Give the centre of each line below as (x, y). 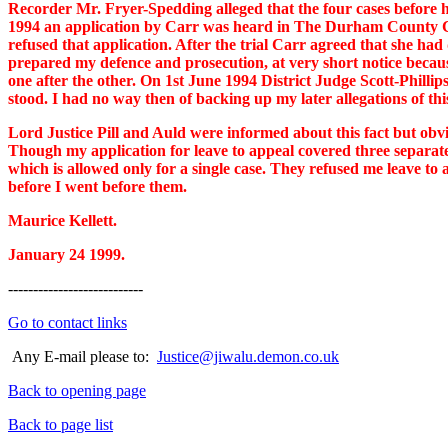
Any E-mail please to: (82, 356)
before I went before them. (97, 186)
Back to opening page (77, 390)
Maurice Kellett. (62, 220)
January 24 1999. (66, 254)
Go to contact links (67, 322)
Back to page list (60, 424)
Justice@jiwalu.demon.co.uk (248, 356)
